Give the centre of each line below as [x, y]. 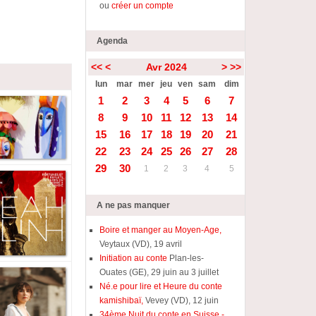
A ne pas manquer [134, 205]
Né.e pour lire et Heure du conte [161, 286]
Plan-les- [187, 258]
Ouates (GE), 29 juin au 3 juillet [159, 272]
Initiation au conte [135, 258]
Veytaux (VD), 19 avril [141, 244]
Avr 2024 [166, 67]
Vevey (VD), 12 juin [181, 300]
